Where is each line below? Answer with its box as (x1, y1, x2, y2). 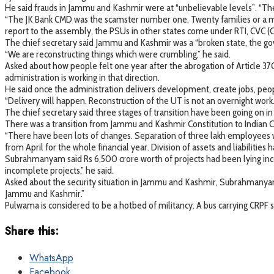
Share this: (5, 223, 59, 240)
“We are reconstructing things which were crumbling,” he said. (5, 48, 231, 61)
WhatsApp (29, 250, 73, 265)
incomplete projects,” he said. (5, 165, 114, 177)
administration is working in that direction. (5, 72, 160, 84)
